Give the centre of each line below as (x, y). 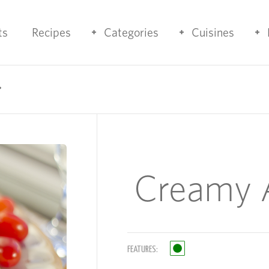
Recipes (51, 32)
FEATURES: (143, 249)
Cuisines (213, 32)
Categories (131, 32)
